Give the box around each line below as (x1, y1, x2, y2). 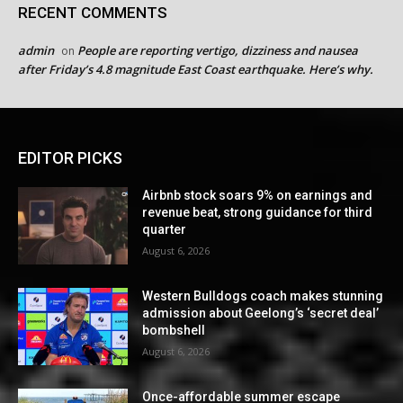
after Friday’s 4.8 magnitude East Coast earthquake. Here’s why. (18, 61, 373, 78)
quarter (142, 222, 187, 237)
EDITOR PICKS (18, 148, 122, 168)
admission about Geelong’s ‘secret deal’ (142, 306, 380, 321)
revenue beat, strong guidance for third (142, 205, 373, 220)
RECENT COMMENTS (18, 4, 167, 22)
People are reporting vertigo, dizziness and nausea (77, 42, 358, 59)
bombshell (142, 323, 206, 338)
